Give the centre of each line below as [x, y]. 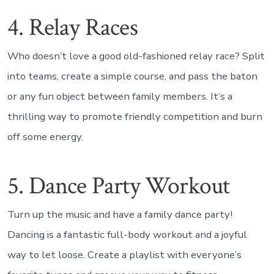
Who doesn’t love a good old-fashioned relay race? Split [136, 56]
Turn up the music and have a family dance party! [120, 214]
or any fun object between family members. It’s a [120, 96]
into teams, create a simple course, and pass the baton [132, 76]
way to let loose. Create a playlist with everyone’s [124, 254]
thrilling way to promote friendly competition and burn [135, 116]
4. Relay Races [72, 28]
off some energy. [45, 136]
